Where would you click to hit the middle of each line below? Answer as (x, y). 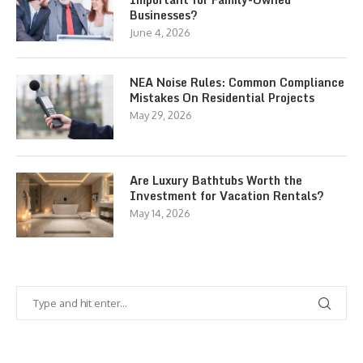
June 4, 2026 (160, 32)
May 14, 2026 (160, 213)
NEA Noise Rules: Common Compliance (237, 82)
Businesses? (164, 15)
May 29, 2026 (161, 115)
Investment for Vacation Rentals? (227, 196)
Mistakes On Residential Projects (222, 98)
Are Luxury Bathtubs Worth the (216, 180)
